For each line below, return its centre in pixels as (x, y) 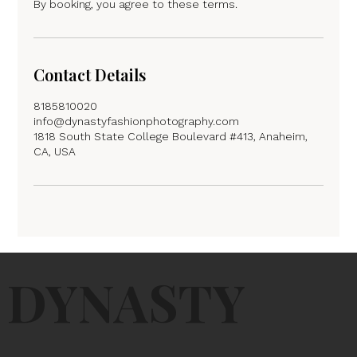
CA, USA (55, 151)
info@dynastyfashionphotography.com (137, 121)
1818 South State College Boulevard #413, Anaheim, (171, 136)
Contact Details (90, 74)
